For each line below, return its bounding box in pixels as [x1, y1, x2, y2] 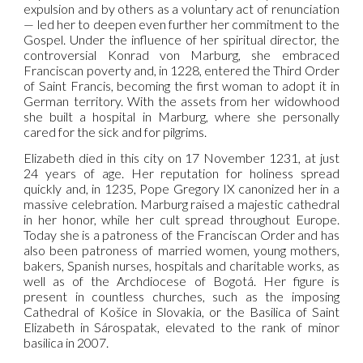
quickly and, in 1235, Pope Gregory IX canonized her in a [23, 180, 340, 196]
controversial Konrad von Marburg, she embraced [23, 46, 340, 62]
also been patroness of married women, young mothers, [23, 241, 340, 258]
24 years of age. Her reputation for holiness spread [23, 164, 340, 181]
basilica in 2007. [23, 334, 109, 350]
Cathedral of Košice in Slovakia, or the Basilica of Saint [23, 303, 340, 319]
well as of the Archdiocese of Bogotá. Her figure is [23, 272, 340, 288]
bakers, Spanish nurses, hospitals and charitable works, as [23, 257, 340, 273]
